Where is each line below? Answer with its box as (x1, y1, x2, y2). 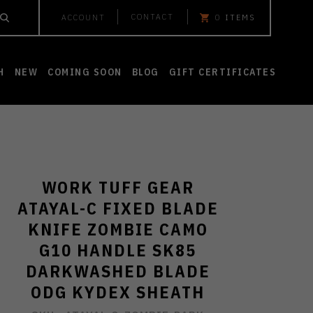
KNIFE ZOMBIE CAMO (27, 218, 208, 240)
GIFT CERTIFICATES (168, 66, 276, 78)
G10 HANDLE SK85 (39, 239, 197, 261)
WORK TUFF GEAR (41, 176, 194, 198)
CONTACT (131, 11, 174, 22)
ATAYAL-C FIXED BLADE (17, 197, 219, 219)
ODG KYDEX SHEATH (31, 281, 205, 303)
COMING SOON (48, 66, 122, 78)
